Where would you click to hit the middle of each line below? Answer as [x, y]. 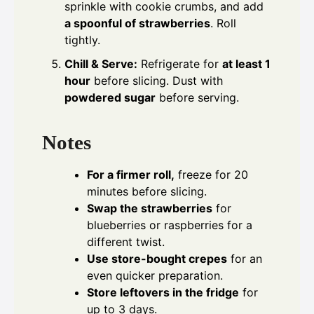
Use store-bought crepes [157, 259]
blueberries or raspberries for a [170, 225]
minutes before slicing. [147, 192]
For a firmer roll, [131, 175]
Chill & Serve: [101, 63]
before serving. [197, 97]
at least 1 [246, 63]
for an [245, 259]
